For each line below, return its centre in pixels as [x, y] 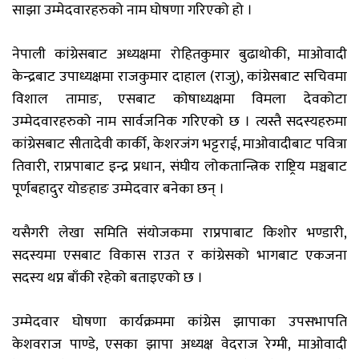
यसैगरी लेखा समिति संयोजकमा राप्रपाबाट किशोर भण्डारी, [179, 234]
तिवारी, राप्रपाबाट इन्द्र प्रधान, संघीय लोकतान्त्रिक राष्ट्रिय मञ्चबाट [179, 167]
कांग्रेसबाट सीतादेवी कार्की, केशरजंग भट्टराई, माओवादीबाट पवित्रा [179, 145]
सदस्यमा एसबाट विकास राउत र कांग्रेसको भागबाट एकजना [179, 256]
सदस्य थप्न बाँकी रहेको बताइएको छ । [107, 278]
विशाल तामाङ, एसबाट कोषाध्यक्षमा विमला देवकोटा [179, 100]
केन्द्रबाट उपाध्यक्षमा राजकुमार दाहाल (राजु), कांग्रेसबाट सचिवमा [179, 77]
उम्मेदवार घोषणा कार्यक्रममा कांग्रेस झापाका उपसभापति [179, 323]
